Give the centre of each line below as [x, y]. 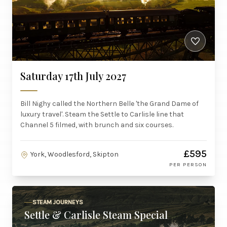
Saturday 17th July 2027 [73, 76]
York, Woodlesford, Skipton [74, 154]
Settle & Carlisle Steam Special [96, 215]
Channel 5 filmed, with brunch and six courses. [97, 125]
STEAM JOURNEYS [58, 202]
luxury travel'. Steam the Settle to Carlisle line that [102, 114]
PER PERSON [188, 164]
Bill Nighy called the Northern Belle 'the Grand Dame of [109, 104]
